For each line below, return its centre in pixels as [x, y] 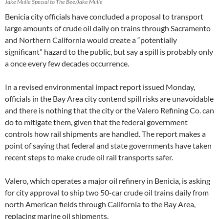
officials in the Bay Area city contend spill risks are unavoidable [109, 98]
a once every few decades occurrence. [67, 63]
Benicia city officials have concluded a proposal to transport [104, 16]
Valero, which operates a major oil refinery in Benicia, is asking [108, 180]
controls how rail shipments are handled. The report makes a [105, 133]
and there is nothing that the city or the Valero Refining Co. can [109, 110]
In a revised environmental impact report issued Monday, [100, 87]
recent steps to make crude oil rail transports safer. [89, 157]
